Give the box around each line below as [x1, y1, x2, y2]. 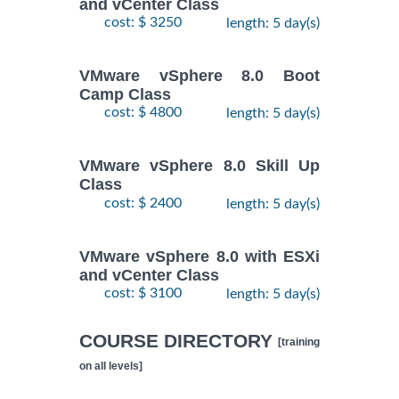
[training [278, 336, 320, 349]
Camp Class [79, 85, 171, 104]
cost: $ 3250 [104, 14, 182, 29]
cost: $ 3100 [104, 286, 182, 301]
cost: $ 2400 [104, 195, 182, 210]
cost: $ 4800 [104, 105, 182, 120]
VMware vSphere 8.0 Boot [79, 67, 320, 85]
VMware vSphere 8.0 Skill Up [79, 157, 320, 175]
